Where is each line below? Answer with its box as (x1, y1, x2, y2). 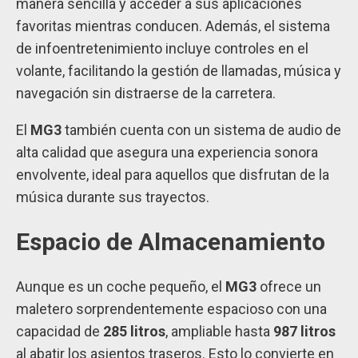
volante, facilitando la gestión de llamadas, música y (16, 62, 341, 80)
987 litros (273, 323, 336, 340)
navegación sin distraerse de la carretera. (16, 85, 276, 102)
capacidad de (16, 323, 103, 340)
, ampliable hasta (165, 323, 273, 340)
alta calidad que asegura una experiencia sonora (16, 144, 318, 161)
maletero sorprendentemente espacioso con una (16, 300, 327, 318)
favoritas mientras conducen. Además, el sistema (16, 18, 330, 35)
